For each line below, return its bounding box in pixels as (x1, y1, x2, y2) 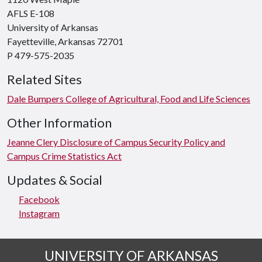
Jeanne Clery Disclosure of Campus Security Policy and (7, 136, 225, 147)
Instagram (19, 208, 60, 219)
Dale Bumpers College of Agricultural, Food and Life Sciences (7, 93, 250, 104)
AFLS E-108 (7, 8, 54, 19)
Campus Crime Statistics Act (7, 150, 122, 161)
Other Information (7, 115, 112, 130)
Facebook (19, 194, 60, 205)
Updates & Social (7, 173, 102, 188)
